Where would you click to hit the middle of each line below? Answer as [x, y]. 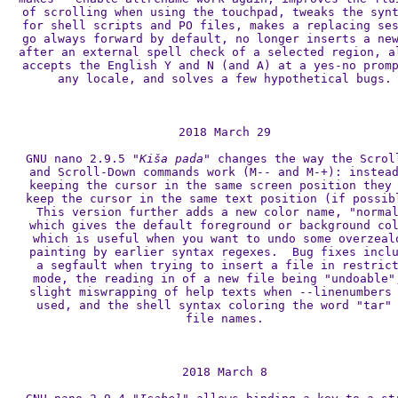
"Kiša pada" [171, 159]
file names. [225, 318]
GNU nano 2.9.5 [79, 159]
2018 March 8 [225, 372]
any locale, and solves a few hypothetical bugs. [225, 79]
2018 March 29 [225, 132]
